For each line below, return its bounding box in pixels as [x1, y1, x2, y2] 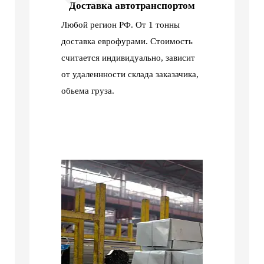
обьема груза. [61, 86, 114, 96]
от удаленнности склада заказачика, [61, 70, 199, 80]
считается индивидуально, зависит [61, 53, 195, 63]
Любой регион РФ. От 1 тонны [61, 20, 180, 30]
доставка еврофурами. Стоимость [61, 37, 193, 47]
